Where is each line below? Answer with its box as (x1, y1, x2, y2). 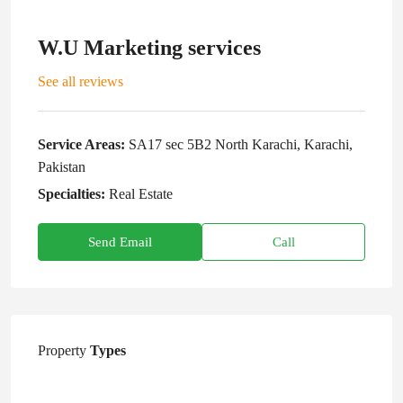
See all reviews (38, 74, 123, 89)
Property (38, 343, 86, 358)
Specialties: (38, 186, 105, 201)
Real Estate (109, 186, 173, 201)
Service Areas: (38, 137, 125, 152)
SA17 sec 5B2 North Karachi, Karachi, (129, 137, 353, 152)
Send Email (87, 235, 152, 249)
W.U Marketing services (38, 36, 261, 59)
